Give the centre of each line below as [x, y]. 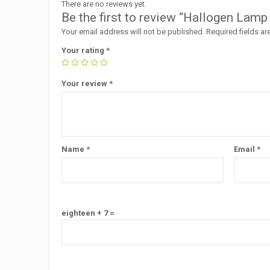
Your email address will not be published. [133, 32]
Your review [86, 84]
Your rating [84, 51]
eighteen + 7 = [88, 213]
